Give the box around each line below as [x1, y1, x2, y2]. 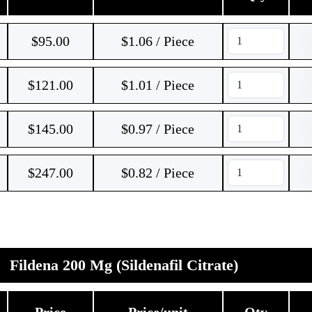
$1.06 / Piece [121, 33, 194, 49]
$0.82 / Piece [121, 165, 194, 180]
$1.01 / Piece [121, 77, 194, 93]
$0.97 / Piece [121, 121, 194, 136]
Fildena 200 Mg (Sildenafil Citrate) [9, 256, 238, 274]
